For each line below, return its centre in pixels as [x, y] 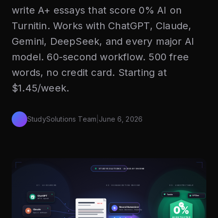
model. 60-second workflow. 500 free [100, 57]
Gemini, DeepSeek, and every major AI [103, 41]
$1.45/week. [41, 88]
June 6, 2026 [121, 119]
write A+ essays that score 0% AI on [97, 10]
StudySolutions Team [62, 119]
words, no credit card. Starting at [89, 73]
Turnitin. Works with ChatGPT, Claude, [102, 26]
